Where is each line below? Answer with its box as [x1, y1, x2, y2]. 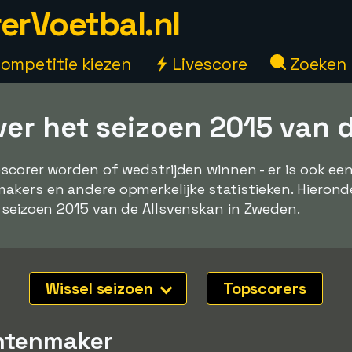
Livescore [167, 53, 247, 75]
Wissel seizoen [46, 278, 157, 299]
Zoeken [285, 53, 347, 75]
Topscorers [222, 278, 306, 299]
